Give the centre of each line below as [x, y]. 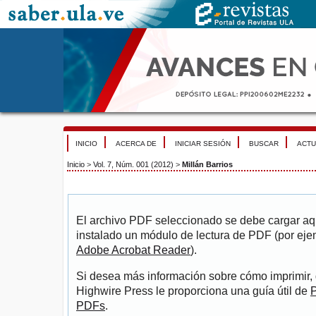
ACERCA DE [136, 144]
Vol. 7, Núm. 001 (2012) [133, 165]
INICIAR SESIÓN [203, 144]
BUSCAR [264, 144]
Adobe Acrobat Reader [133, 250]
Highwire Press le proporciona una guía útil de [193, 291]
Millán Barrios [207, 165]
